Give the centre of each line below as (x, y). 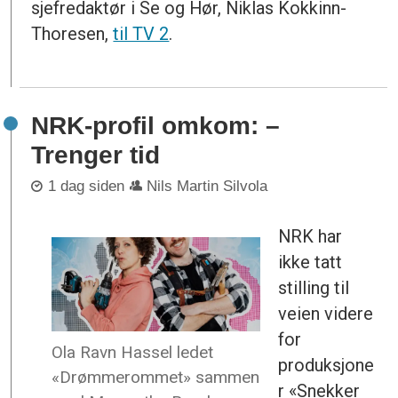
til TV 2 (141, 34)
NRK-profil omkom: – (156, 125)
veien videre (326, 314)
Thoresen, (72, 34)
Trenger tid (96, 155)
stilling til (314, 288)
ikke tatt (310, 263)
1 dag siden (86, 187)
